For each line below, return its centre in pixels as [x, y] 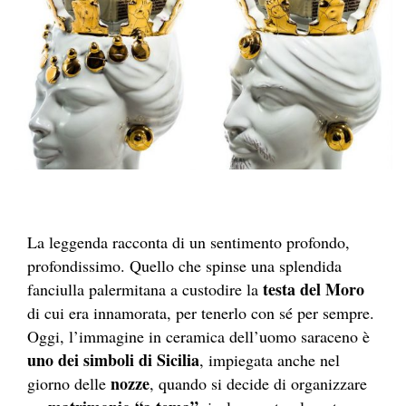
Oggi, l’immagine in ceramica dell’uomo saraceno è [198, 336]
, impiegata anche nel [270, 359]
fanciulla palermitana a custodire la [145, 289]
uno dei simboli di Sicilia [113, 359]
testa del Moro [314, 289]
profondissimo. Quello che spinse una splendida [184, 265]
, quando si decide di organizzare [258, 383]
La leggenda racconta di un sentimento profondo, [188, 242]
